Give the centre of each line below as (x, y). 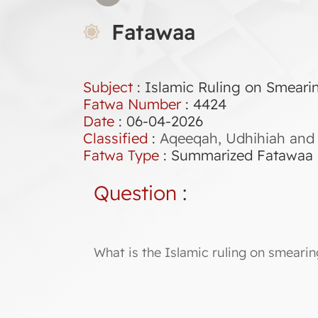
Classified (115, 138)
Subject (108, 87)
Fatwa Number (132, 104)
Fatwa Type (121, 155)
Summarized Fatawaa (242, 155)
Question (135, 193)
